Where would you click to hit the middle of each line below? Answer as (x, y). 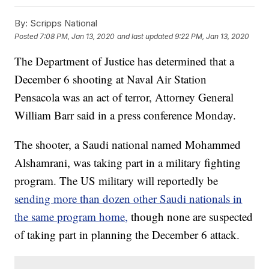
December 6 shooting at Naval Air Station (111, 79)
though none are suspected (192, 217)
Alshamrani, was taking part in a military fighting (128, 163)
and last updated (145, 36)
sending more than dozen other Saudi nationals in (128, 199)
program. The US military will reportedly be (116, 181)
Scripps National (63, 23)
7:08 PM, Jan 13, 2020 (77, 36)
